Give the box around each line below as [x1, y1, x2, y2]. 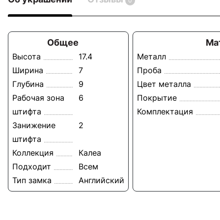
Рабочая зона [12, 92, 64, 103]
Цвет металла [137, 79, 191, 89]
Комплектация [137, 106, 193, 116]
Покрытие [137, 92, 177, 103]
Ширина [12, 65, 43, 75]
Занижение [12, 120, 55, 130]
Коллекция [12, 147, 54, 158]
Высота [12, 51, 41, 61]
